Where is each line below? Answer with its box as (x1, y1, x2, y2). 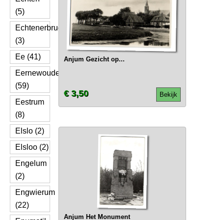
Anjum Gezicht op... (63, 55, 125, 63)
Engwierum (15, 188, 55, 196)
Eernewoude (15, 69, 60, 77)
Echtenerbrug (15, 24, 62, 32)
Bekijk (159, 91, 177, 98)
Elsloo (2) (15, 143, 49, 151)
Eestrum (15, 98, 44, 106)
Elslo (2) (15, 127, 44, 135)
